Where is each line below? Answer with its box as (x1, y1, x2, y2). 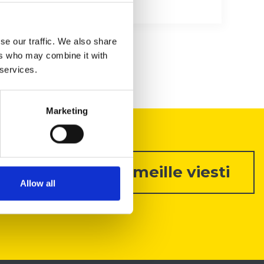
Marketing (46, 105, 88, 116)
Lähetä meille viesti (72, 163, 230, 182)
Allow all (19, 178, 55, 189)
